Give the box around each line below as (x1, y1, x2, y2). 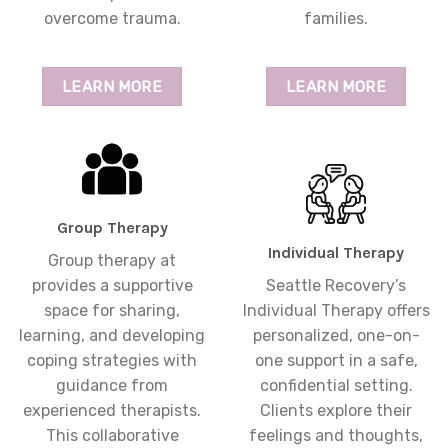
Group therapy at (48, 251, 176, 271)
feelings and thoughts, (249, 426, 423, 446)
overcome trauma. (43, 9, 181, 29)
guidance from (56, 376, 168, 396)
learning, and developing (19, 326, 205, 346)
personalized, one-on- (252, 326, 420, 346)
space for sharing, (44, 301, 180, 321)
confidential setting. (259, 376, 413, 396)
